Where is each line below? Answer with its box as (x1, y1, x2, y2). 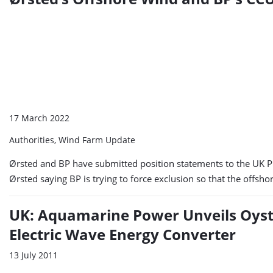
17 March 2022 (9, 112, 69, 124)
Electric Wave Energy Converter (9, 224, 236, 245)
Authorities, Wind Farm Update (9, 134, 135, 146)
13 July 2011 (9, 249, 58, 261)
